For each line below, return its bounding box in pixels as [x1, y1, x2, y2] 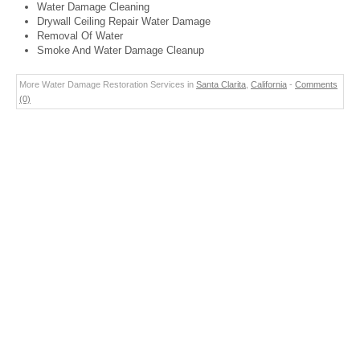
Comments [295, 80, 337, 89]
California [251, 80, 287, 89]
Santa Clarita [196, 80, 246, 89]
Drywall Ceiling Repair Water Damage [37, 15, 211, 27]
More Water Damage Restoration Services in [19, 80, 196, 89]
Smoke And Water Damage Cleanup [37, 44, 204, 56]
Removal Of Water [37, 30, 123, 42]
